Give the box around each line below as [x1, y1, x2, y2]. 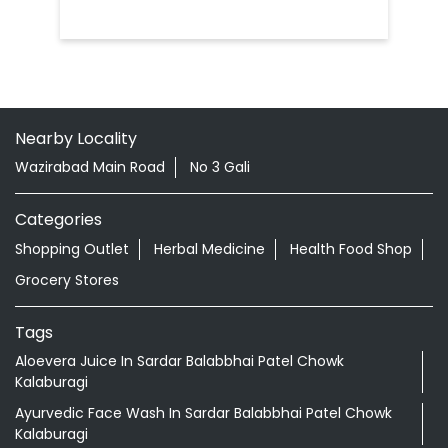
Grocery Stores [15, 269, 119, 290]
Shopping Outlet [15, 238, 129, 259]
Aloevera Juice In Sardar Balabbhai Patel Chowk [15, 351, 344, 372]
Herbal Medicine [154, 238, 265, 259]
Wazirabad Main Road [15, 157, 165, 178]
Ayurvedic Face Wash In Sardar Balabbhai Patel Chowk [15, 403, 392, 424]
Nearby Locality [15, 126, 137, 150]
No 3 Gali [190, 157, 250, 178]
